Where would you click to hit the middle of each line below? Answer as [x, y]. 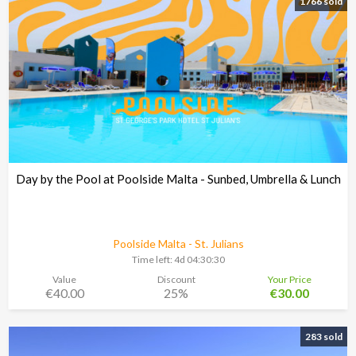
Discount [176, 279]
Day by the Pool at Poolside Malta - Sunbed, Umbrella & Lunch [178, 179]
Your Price [290, 279]
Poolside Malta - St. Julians [178, 244]
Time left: [153, 260]
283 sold [324, 336]
